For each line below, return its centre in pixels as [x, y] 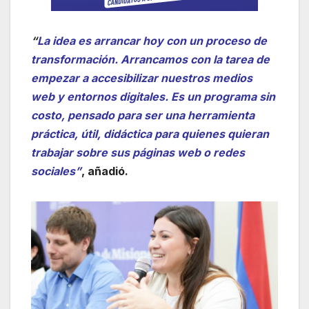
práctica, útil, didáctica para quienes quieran [150, 134]
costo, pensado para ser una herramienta [143, 116]
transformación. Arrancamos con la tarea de [150, 60]
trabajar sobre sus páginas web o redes [138, 153]
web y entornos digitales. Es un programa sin [153, 97]
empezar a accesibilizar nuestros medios [142, 78]
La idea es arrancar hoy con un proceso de [152, 41]
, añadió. [105, 171]
